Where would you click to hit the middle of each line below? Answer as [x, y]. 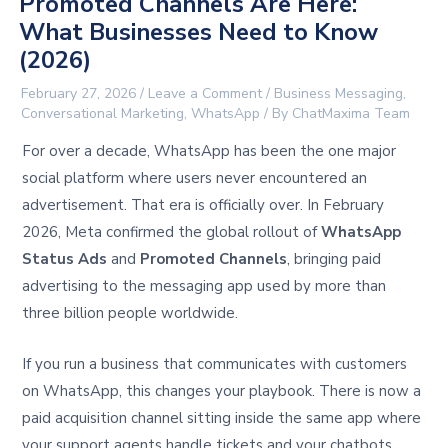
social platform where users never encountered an [195, 178]
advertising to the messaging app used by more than [204, 286]
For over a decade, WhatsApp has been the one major [209, 151]
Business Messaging [339, 94]
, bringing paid [334, 259]
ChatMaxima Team [351, 114]
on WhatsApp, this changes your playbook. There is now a [222, 391]
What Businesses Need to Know [199, 32]
